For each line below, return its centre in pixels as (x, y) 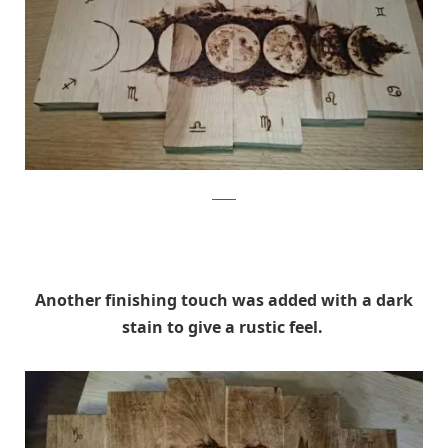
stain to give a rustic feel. (224, 327)
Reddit (224, 194)
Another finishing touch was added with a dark (224, 300)
